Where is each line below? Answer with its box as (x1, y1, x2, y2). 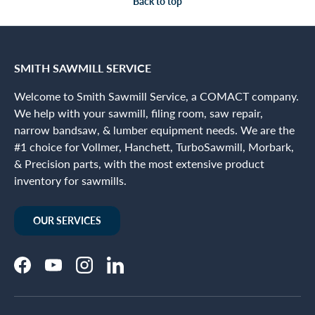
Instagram (83, 265, 132, 279)
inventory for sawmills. (14, 174, 127, 188)
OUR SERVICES (33, 214, 101, 227)
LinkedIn (114, 265, 156, 279)
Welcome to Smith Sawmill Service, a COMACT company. (14, 89, 299, 103)
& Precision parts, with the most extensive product (14, 157, 264, 171)
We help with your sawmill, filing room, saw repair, (14, 106, 263, 120)
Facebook (21, 265, 69, 279)
